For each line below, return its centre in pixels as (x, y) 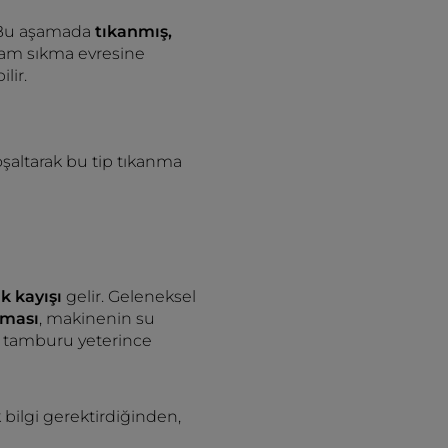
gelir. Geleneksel (131, 296)
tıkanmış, (131, 31)
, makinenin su (97, 318)
